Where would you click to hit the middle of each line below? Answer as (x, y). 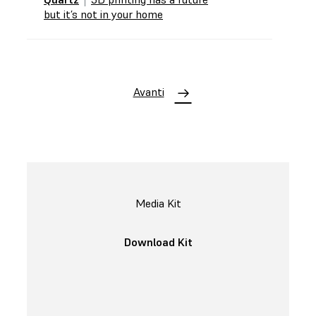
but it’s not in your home (103, 14)
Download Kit (158, 242)
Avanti (148, 92)
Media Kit (158, 203)
